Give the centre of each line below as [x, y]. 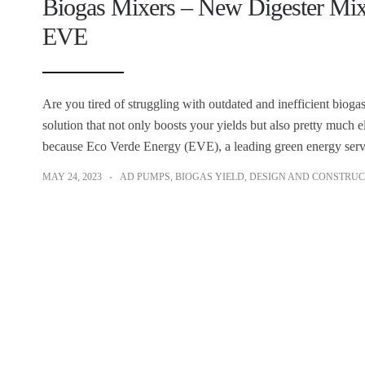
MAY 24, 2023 [72, 177]
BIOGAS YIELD [210, 177]
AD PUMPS [145, 177]
